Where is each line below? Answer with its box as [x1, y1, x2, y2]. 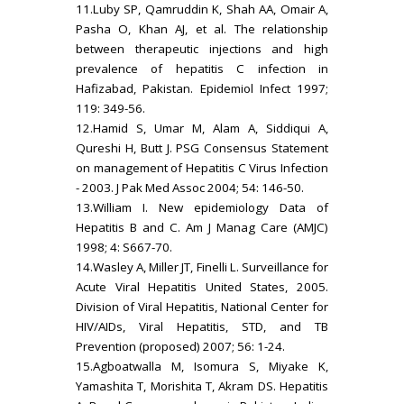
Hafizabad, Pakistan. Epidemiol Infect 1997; [76, 79, 328, 96]
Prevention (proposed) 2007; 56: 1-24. [76, 337, 285, 354]
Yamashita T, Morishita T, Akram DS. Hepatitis [76, 377, 328, 394]
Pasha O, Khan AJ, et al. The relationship [76, 20, 328, 37]
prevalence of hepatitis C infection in [76, 60, 328, 77]
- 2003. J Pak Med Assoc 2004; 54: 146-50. [76, 179, 304, 196]
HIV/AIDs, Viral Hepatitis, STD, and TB [76, 317, 328, 335]
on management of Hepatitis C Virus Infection [76, 159, 328, 176]
